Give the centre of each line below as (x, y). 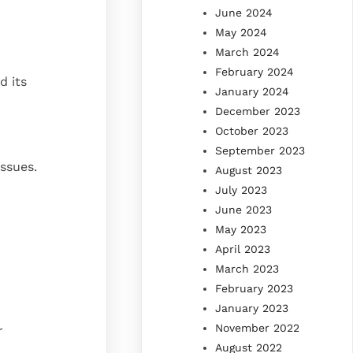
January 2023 (252, 308)
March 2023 (247, 268)
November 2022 (258, 327)
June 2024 (244, 12)
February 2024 (255, 71)
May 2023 (241, 229)
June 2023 (244, 209)
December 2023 (258, 111)
